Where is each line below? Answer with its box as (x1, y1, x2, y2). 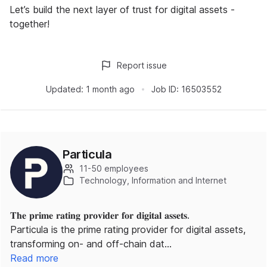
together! (10, 18, 49, 30)
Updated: (45, 84, 83, 94)
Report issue (117, 60, 167, 70)
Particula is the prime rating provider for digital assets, (10, 223, 246, 235)
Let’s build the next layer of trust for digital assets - (10, 4, 235, 15)
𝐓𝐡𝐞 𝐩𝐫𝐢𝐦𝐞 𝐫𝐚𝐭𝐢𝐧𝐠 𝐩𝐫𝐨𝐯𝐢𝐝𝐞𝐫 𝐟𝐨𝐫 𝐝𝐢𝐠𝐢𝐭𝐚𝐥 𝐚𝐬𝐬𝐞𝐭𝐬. (10, 209, 190, 221)
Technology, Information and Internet (79, 175, 226, 185)
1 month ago (85, 84, 135, 94)
